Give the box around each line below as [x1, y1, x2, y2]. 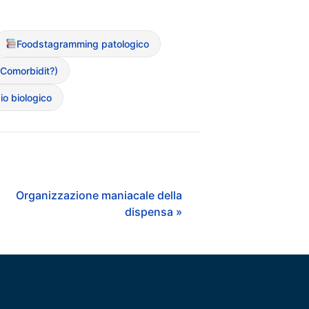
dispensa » [125, 204, 183, 219]
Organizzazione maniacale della [16, 188, 183, 202]
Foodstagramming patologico [16, 37, 149, 50]
